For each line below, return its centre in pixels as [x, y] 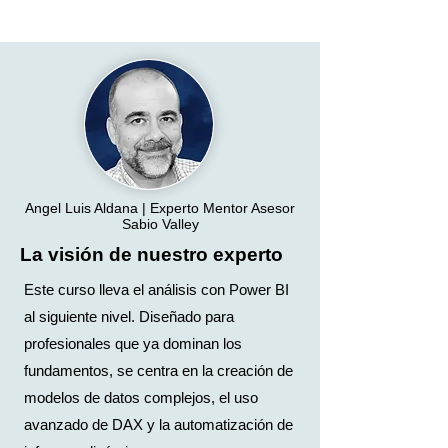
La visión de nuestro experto [154, 254]
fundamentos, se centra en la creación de [158, 370]
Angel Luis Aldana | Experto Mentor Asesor [160, 208]
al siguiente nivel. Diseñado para [129, 316]
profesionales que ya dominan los [133, 343]
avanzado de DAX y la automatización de [158, 424]
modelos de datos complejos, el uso [141, 397]
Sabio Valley [160, 224]
